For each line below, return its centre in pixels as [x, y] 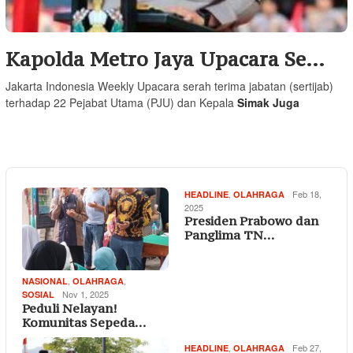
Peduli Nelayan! [69, 308]
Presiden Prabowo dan [251, 221]
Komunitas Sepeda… [84, 322]
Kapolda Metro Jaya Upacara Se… [165, 59]
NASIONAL [45, 281]
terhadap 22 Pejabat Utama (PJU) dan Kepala [121, 103]
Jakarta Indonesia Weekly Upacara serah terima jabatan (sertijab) [169, 86]
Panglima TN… [229, 235]
